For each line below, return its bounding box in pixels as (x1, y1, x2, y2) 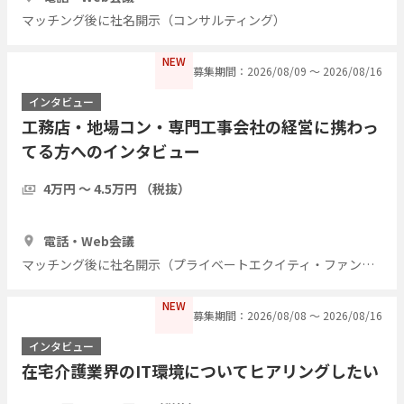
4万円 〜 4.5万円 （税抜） (43, 179, 190, 197)
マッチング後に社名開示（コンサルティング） (22, 10, 286, 29)
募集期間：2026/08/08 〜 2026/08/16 (193, 307, 382, 323)
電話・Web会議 (43, 231, 134, 250)
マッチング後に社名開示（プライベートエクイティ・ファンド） (362, 254, 374, 273)
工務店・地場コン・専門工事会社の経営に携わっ (22, 114, 379, 138)
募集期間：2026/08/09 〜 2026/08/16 (193, 62, 382, 78)
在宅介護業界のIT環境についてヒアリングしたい (22, 358, 379, 382)
